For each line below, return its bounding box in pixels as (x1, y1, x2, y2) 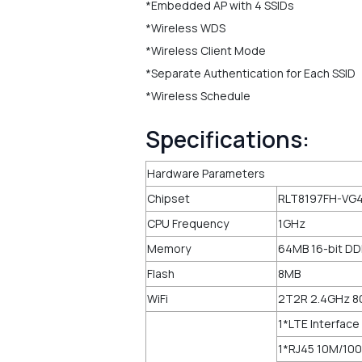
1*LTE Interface (278, 316, 360, 331)
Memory (147, 241, 191, 256)
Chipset (147, 191, 190, 206)
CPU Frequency (147, 216, 229, 231)
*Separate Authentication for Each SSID (145, 65, 356, 81)
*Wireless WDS (145, 20, 225, 36)
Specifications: (145, 124, 309, 154)
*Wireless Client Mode (145, 43, 266, 58)
